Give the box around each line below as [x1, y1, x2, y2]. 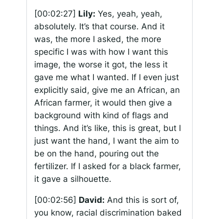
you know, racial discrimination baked [34, 208, 182, 218]
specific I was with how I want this [34, 47, 168, 57]
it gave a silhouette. [34, 174, 111, 184]
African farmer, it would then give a [34, 98, 172, 108]
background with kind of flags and [34, 110, 169, 121]
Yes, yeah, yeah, [95, 9, 162, 19]
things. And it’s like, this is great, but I [34, 123, 181, 133]
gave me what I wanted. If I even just [34, 72, 179, 83]
